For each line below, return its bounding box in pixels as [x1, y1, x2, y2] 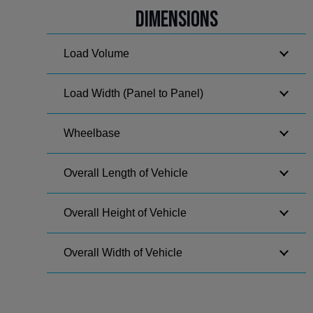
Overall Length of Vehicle [64, 166, 189, 179]
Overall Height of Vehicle [64, 206, 187, 219]
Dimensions [135, 6, 218, 34]
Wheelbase [64, 126, 121, 139]
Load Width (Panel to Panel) [64, 87, 204, 99]
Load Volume [64, 47, 130, 59]
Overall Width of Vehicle [64, 246, 183, 259]
